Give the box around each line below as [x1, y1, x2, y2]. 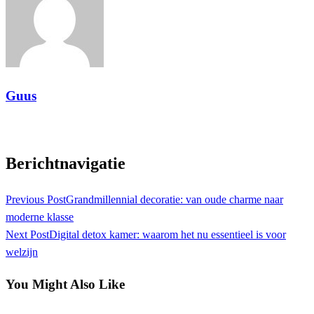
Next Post [6, 228, 49, 241]
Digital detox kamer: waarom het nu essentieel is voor [49, 228, 286, 241]
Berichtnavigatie [6, 154, 125, 173]
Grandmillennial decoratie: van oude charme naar [66, 193, 283, 206]
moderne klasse [6, 211, 74, 224]
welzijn [6, 246, 38, 259]
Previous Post [6, 193, 66, 206]
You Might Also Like [6, 276, 125, 292]
